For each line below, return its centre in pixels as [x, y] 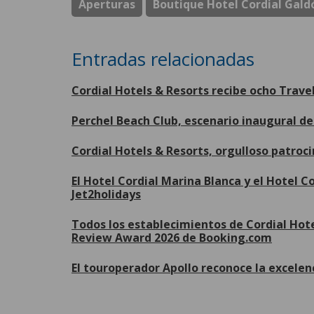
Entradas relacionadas [163, 59]
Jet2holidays [106, 194]
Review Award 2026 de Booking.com [172, 237]
